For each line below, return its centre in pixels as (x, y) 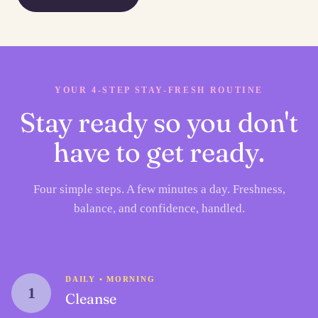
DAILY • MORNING (110, 279)
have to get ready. (159, 153)
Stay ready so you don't (159, 123)
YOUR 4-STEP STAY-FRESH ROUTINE (159, 91)
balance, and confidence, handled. (159, 209)
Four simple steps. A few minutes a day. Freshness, (159, 190)
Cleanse (91, 299)
